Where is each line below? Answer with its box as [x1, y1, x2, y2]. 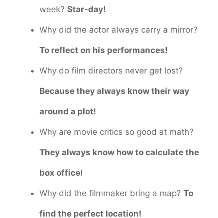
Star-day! [67, 4, 106, 14]
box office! [39, 167, 83, 178]
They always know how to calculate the [39, 147, 199, 157]
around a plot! [39, 106, 96, 116]
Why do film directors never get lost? [39, 65, 183, 75]
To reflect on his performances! [39, 45, 168, 55]
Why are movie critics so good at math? [39, 127, 194, 137]
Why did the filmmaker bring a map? [39, 188, 183, 198]
